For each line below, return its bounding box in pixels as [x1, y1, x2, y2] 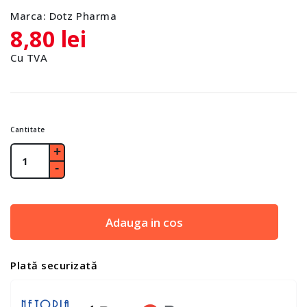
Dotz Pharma [49, 8, 116, 23]
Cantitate [10, 125, 45, 134]
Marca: [10, 8, 46, 23]
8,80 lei [10, 24, 86, 53]
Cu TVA [10, 51, 47, 64]
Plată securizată [10, 258, 97, 272]
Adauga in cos [106, 214, 183, 230]
